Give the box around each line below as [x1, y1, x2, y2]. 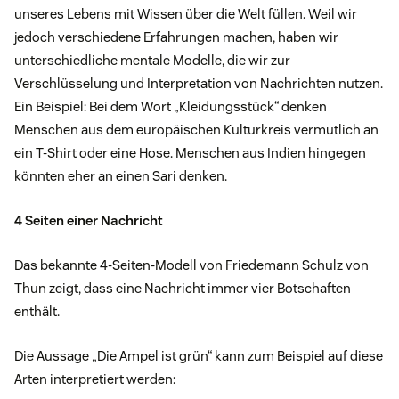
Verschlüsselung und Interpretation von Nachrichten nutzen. [14, 74, 383, 92]
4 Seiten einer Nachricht [14, 211, 163, 229]
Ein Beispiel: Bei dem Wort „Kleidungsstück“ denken [14, 97, 327, 115]
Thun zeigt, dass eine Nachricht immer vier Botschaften [14, 279, 351, 297]
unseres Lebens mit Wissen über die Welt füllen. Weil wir [14, 4, 357, 22]
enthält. [14, 302, 60, 320]
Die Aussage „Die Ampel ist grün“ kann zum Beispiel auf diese [14, 346, 383, 364]
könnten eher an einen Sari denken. [14, 167, 227, 184]
